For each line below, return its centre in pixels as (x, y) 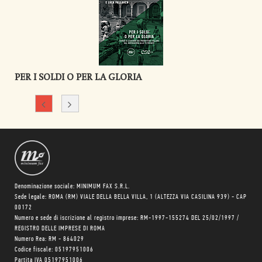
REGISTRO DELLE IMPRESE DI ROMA (60, 229)
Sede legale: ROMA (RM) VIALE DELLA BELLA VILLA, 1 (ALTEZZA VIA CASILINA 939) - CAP (131, 197)
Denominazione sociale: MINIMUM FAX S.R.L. (72, 187)
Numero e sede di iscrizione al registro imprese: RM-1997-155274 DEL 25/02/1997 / (127, 218)
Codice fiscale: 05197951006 (54, 250)
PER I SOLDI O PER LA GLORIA (78, 77)
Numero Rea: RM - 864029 (49, 239)
